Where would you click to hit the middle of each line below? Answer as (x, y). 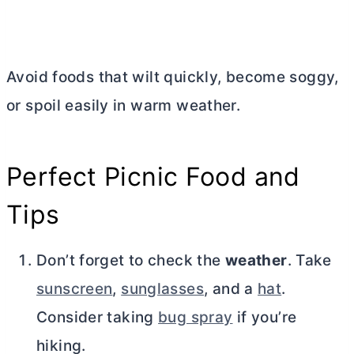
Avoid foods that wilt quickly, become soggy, (173, 77)
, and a (231, 288)
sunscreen (75, 288)
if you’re (265, 317)
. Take (309, 260)
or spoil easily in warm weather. (124, 105)
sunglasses (162, 288)
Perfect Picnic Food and (153, 176)
